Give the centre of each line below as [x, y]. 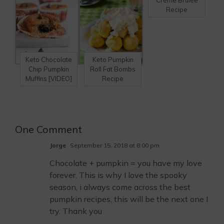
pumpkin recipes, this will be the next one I [129, 199]
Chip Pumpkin [49, 69]
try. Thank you [76, 211]
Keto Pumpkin [113, 60]
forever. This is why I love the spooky [118, 175]
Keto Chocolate [49, 60]
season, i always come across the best [120, 187]
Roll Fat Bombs [113, 69]
